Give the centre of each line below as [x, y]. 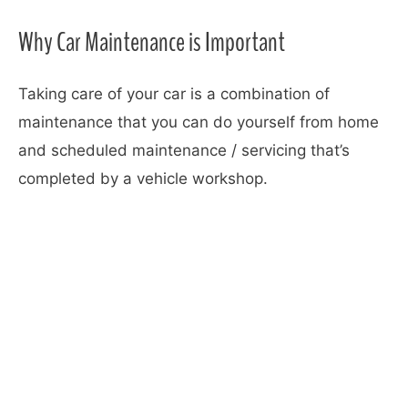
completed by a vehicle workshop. [145, 179]
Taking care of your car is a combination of [174, 94]
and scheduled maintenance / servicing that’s [184, 151]
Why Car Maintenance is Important [152, 43]
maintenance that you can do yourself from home [199, 122]
